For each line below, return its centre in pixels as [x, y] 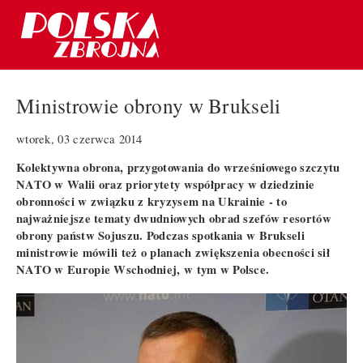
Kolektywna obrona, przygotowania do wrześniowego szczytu [178, 167]
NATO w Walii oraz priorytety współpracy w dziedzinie [166, 184]
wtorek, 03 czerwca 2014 [79, 139]
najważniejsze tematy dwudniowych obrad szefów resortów [174, 218]
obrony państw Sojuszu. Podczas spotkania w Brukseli [160, 235]
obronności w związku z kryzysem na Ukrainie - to [152, 201]
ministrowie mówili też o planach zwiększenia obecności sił [173, 252]
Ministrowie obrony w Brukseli [149, 106]
